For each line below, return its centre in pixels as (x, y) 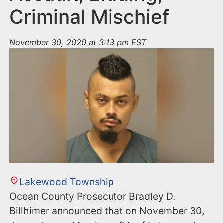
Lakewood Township (66, 182)
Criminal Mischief (90, 17)
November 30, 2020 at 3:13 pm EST (78, 43)
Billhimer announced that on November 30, (107, 211)
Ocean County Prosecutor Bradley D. (93, 196)
